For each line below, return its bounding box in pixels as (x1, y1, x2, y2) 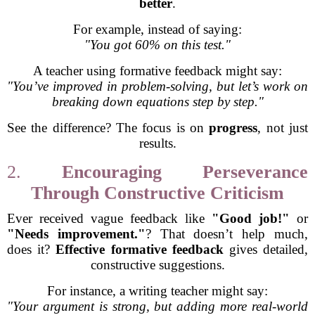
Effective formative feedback (56, 242, 224, 257)
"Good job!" (212, 211, 290, 226)
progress (209, 120, 258, 135)
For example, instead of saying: (73, 22, 242, 37)
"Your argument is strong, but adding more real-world (7, 299, 308, 314)
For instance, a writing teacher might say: (47, 283, 268, 298)
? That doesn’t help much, (145, 226, 309, 241)
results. (139, 136, 176, 150)
